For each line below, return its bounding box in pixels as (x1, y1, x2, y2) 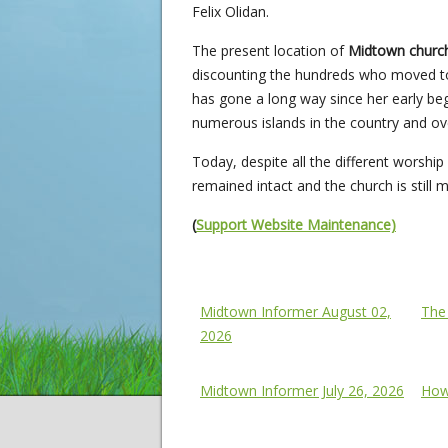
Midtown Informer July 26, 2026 (200, 381, 404, 401)
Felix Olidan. (192, 2, 269, 22)
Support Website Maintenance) (196, 215, 396, 235)
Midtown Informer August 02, (200, 302, 391, 322)
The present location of (192, 41, 348, 61)
